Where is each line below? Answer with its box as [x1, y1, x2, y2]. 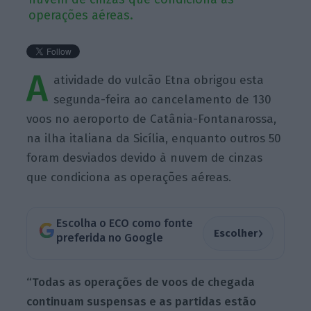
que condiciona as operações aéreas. [26, 169, 232, 185]
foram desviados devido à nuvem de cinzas [26, 150, 263, 165]
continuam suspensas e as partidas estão [26, 294, 257, 310]
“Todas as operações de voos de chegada [26, 275, 255, 290]
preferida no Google [56, 231, 163, 245]
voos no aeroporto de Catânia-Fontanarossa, [26, 111, 277, 126]
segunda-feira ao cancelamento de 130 [53, 92, 272, 107]
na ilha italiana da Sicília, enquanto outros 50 [26, 131, 282, 146]
